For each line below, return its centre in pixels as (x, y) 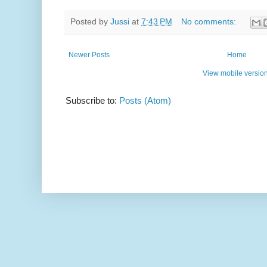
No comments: (209, 22)
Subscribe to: (92, 100)
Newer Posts (89, 55)
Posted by (90, 22)
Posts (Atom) (145, 100)
